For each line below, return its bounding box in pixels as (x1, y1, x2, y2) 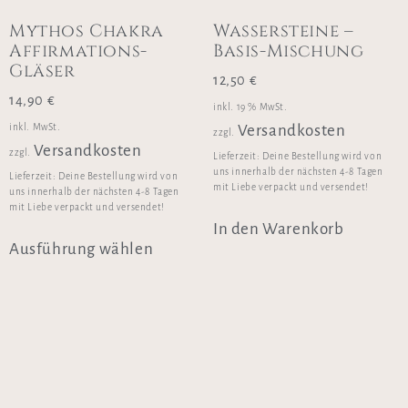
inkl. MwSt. (9, 121, 61, 132)
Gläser (9, 58, 76, 83)
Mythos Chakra (9, 18, 164, 43)
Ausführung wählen (9, 240, 154, 258)
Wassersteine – (213, 18, 354, 43)
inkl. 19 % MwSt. (213, 101, 288, 112)
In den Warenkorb (213, 219, 344, 238)
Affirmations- (9, 38, 148, 63)
